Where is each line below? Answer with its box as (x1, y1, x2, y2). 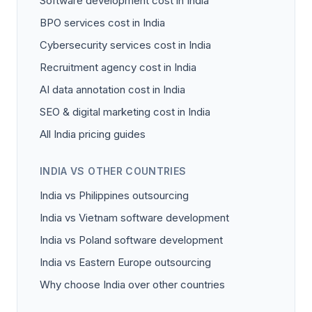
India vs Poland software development (40, 233, 223, 247)
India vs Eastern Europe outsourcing (40, 256, 211, 270)
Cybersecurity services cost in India (40, 38, 211, 52)
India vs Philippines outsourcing (40, 189, 189, 203)
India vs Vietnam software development (40, 211, 229, 225)
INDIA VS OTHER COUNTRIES (40, 165, 187, 178)
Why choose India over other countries (40, 278, 225, 292)
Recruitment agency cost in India (40, 61, 196, 75)
